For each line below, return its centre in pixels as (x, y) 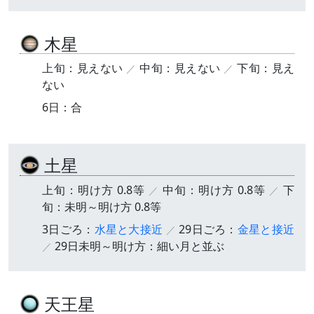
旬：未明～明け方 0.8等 (102, 207)
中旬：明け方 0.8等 (214, 190)
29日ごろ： (208, 230)
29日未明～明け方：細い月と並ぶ (139, 246)
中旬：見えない (180, 68)
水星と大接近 (129, 230)
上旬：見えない (83, 68)
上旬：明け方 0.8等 (94, 190)
